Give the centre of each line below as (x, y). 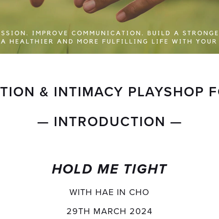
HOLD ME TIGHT (109, 170)
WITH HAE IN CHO (109, 192)
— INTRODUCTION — (109, 121)
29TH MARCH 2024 (109, 211)
